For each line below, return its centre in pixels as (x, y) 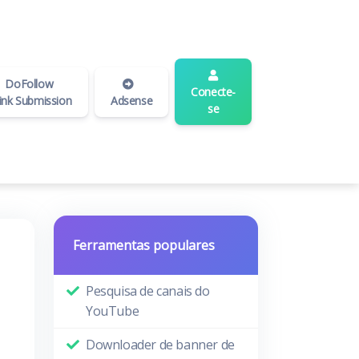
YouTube (113, 311)
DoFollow (28, 83)
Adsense (132, 100)
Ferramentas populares (144, 245)
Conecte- (214, 92)
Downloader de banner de (160, 345)
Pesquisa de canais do (148, 291)
